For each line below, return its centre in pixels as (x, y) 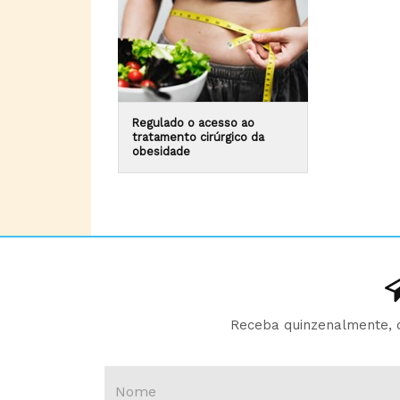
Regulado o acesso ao (193, 122)
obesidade (161, 151)
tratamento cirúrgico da (198, 137)
